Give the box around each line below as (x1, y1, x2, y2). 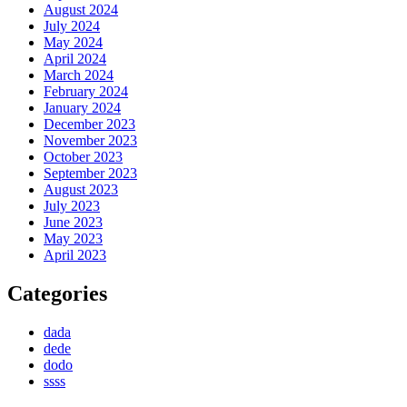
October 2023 (44, 149, 123, 165)
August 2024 (44, 2, 118, 18)
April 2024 (44, 51, 106, 67)
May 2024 (44, 35, 103, 51)
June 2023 (44, 214, 103, 231)
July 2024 (44, 18, 100, 35)
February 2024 (44, 84, 128, 100)
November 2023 (44, 133, 137, 149)
